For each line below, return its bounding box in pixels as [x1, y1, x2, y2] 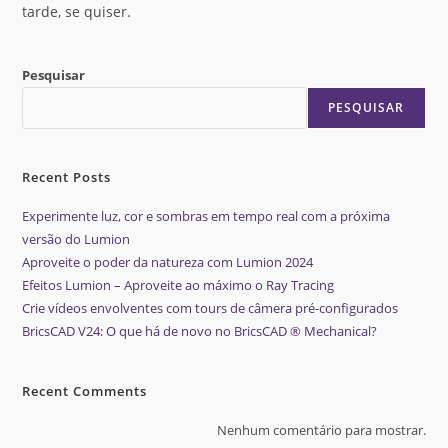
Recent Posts [22, 168, 112, 186]
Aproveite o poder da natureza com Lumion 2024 [22, 253, 314, 271]
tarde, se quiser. [22, 2, 132, 21]
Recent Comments [22, 382, 148, 400]
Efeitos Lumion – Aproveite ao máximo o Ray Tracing [22, 276, 335, 294]
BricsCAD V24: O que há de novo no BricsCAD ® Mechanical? [22, 322, 378, 340]
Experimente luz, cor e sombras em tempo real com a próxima [22, 207, 391, 225]
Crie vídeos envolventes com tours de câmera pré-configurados [22, 299, 399, 317]
